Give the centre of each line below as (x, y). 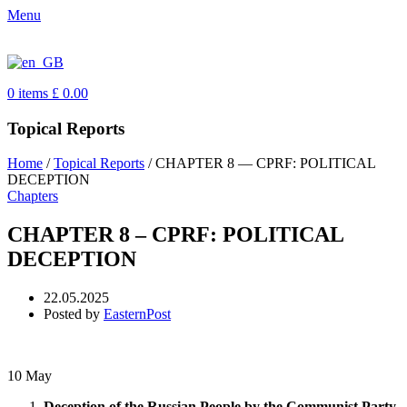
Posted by (72, 314)
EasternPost (137, 314)
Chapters (33, 196)
